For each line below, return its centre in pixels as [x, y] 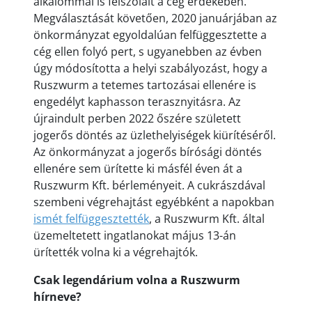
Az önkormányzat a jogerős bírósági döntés [148, 152]
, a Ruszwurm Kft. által [207, 219]
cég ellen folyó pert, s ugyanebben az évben [148, 52]
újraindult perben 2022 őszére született [137, 118]
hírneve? [57, 297]
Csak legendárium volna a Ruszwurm [137, 280]
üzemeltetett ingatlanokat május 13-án [135, 235]
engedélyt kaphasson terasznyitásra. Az [137, 102]
